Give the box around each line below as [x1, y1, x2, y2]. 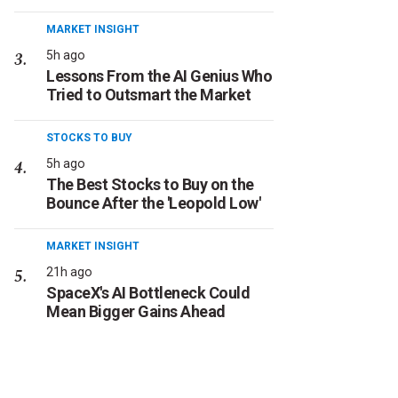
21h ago [46, 265, 92, 279]
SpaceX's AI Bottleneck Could [46, 283, 250, 302]
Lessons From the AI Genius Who [46, 67, 272, 85]
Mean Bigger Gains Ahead [46, 302, 226, 321]
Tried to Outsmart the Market [46, 85, 251, 104]
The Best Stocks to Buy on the [46, 175, 254, 194]
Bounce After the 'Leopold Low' [46, 194, 260, 212]
